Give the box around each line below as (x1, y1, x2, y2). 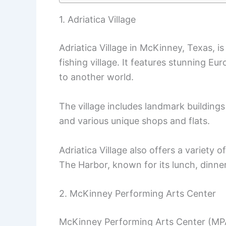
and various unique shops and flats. (59, 115, 210, 126)
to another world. (59, 71, 134, 82)
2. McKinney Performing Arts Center (59, 188, 216, 199)
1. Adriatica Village (59, 14, 136, 25)
